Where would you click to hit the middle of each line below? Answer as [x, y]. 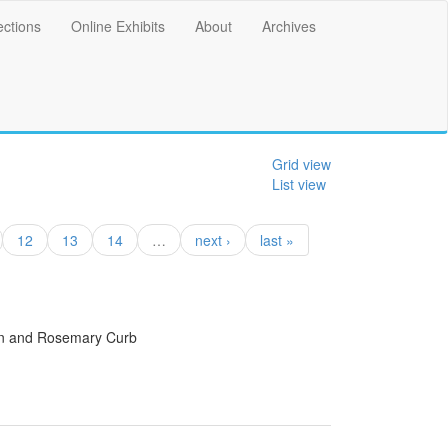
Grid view [301, 163]
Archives [289, 26]
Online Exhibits [118, 26]
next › [213, 239]
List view [299, 183]
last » [277, 239]
